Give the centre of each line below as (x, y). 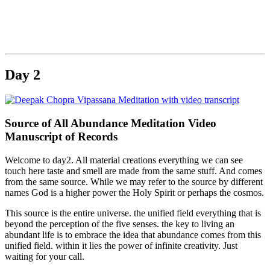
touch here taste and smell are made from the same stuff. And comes (133, 171)
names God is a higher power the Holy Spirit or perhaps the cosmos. (134, 192)
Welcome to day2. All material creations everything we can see (124, 160)
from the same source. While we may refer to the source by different (134, 181)
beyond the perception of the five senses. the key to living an (120, 224)
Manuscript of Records (61, 137)
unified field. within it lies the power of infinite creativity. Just (121, 245)
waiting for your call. (45, 256)
